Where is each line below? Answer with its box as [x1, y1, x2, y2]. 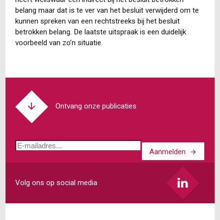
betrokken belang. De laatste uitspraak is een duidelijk [15, 27, 186, 36]
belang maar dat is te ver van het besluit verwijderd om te [15, 5, 199, 15]
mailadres [15, 152, 50, 161]
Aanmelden [149, 147, 186, 156]
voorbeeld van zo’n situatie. [15, 38, 103, 47]
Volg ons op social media [15, 178, 97, 188]
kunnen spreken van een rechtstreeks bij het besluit [15, 16, 180, 26]
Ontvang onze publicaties [55, 102, 137, 111]
